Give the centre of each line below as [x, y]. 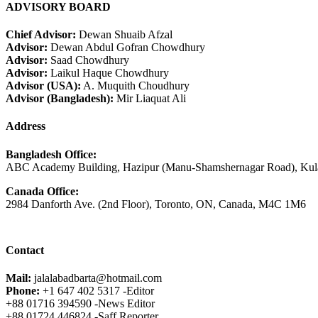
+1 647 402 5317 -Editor [97, 291]
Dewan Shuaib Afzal [124, 35]
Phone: [23, 291]
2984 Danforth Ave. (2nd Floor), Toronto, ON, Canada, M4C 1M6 [156, 204]
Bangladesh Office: [51, 154]
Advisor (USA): [43, 86]
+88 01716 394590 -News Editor [80, 304]
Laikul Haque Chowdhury [108, 73]
